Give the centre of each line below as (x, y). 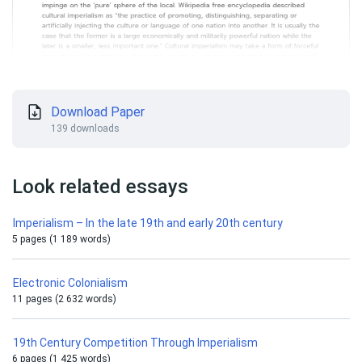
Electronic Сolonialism (70, 283)
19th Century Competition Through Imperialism (135, 343)
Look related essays (100, 187)
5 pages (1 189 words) (61, 239)
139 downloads (85, 128)
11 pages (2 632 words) (64, 299)
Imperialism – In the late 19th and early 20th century (148, 223)
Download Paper (98, 112)
